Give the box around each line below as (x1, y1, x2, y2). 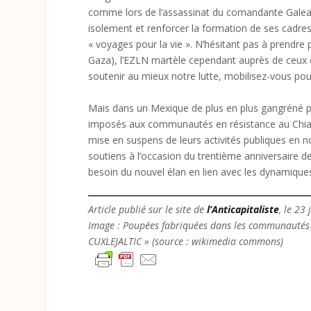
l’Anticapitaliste (207, 203, 280, 217)
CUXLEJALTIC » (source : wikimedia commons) (88, 235, 284, 249)
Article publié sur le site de (88, 203, 208, 217)
